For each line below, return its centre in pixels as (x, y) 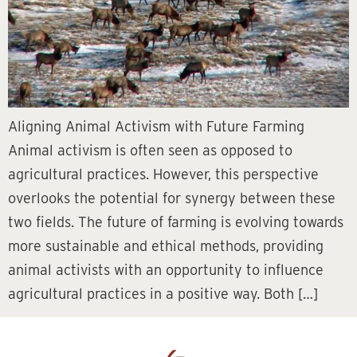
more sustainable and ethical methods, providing (166, 245)
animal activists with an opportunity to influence (166, 269)
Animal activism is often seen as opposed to (150, 150)
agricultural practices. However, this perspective (163, 174)
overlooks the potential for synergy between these (172, 198)
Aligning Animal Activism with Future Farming (156, 126)
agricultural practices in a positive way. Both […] (163, 293)
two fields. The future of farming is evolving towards (176, 222)
